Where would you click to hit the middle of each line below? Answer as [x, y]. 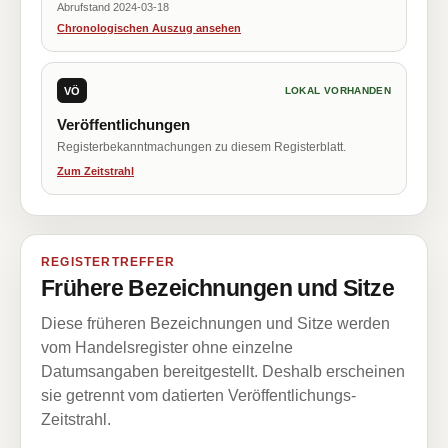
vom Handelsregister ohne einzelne [167, 347]
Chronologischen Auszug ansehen [149, 28]
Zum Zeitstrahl [95, 171]
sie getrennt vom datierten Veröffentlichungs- [198, 395]
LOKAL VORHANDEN [337, 90]
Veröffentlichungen [123, 124]
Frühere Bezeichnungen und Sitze [218, 288]
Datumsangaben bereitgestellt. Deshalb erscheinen [223, 371]
